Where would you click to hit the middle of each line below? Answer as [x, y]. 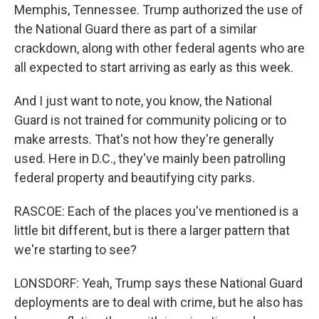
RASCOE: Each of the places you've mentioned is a [156, 211]
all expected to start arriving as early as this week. [154, 67]
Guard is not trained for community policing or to [150, 120]
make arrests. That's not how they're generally [144, 139]
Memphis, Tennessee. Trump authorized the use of [159, 10]
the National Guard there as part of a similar [136, 29]
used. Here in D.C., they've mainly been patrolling [150, 158]
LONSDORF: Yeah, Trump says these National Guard [158, 283]
